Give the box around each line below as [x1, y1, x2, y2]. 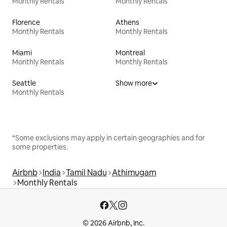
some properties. [12, 142, 68, 152]
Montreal [116, 48, 145, 57]
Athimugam [112, 167, 156, 178]
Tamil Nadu [66, 167, 107, 178]
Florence [12, 17, 40, 27]
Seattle [12, 78, 36, 88]
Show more [116, 78, 152, 88]
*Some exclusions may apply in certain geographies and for [12, 133, 205, 142]
